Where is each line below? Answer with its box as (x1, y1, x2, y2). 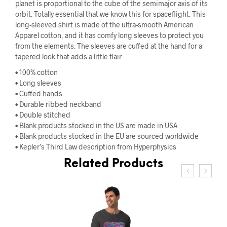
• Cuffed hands (15, 89, 62, 98)
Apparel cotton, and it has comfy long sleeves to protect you (15, 30, 204, 40)
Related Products (64, 158, 163, 170)
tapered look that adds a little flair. (15, 52, 123, 61)
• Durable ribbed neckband (15, 99, 101, 108)
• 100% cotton (15, 67, 58, 77)
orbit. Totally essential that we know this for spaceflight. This (15, 9, 206, 18)
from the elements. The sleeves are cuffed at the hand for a (15, 41, 202, 50)
